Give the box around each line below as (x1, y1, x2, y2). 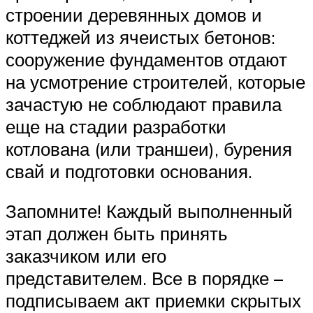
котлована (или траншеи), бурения (6, 137, 292, 160)
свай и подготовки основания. (6, 159, 252, 182)
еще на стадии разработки (6, 115, 226, 138)
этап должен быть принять (6, 222, 228, 245)
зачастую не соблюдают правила (6, 92, 282, 115)
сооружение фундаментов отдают (6, 48, 287, 71)
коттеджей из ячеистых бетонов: (6, 25, 275, 48)
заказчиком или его (6, 245, 166, 268)
